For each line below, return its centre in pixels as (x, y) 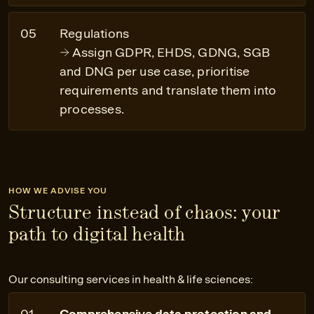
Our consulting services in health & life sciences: (131, 279)
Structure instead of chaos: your (144, 212)
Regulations (95, 33)
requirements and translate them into (168, 90)
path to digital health (97, 233)
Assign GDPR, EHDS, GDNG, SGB (170, 52)
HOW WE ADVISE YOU (58, 191)
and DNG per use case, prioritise (155, 71)
